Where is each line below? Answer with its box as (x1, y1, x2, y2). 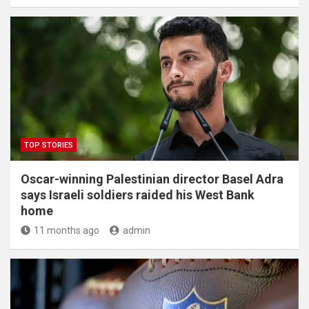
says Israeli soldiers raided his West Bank (21, 188, 255, 202)
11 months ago (34, 225, 99, 236)
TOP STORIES (24, 141, 73, 150)
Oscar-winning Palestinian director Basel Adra (21, 172, 283, 186)
